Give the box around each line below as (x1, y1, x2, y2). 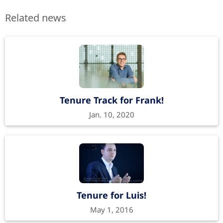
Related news (5, 11, 66, 25)
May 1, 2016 (90, 204, 133, 215)
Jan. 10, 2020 (89, 110, 134, 120)
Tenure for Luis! (77, 189, 146, 201)
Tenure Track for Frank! (59, 94, 164, 107)
